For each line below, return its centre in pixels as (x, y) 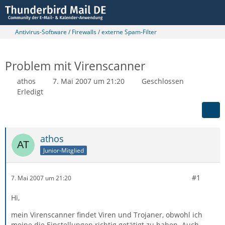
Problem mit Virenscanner (75, 66)
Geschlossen (163, 81)
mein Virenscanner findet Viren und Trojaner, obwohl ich (107, 215)
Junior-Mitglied (64, 150)
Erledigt (30, 92)
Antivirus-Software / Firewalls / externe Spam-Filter (86, 32)
